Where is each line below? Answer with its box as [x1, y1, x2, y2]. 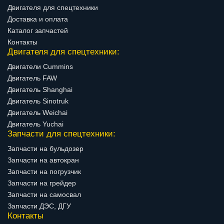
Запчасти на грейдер [7, 179, 76, 187]
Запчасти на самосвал [7, 190, 81, 199]
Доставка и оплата [7, 15, 68, 23]
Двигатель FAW [7, 74, 57, 82]
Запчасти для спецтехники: [7, 129, 115, 139]
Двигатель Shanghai [7, 85, 72, 94]
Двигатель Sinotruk [7, 97, 68, 105]
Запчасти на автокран [7, 156, 79, 164]
